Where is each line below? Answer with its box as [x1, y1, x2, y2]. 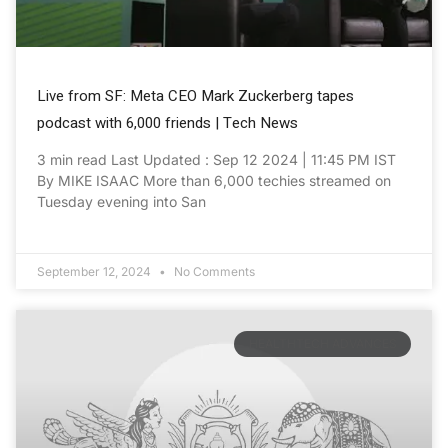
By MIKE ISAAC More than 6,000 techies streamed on [37, 171, 391, 189]
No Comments [171, 263, 255, 279]
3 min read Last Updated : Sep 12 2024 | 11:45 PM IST [37, 150, 396, 168]
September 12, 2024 [37, 263, 154, 279]
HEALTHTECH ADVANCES [248, 336, 397, 352]
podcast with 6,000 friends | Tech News [37, 111, 298, 134]
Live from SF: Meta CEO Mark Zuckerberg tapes [37, 84, 354, 107]
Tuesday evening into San [37, 192, 206, 210]
